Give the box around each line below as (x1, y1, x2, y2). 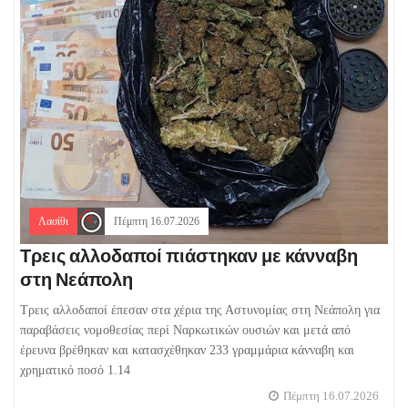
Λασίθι (38, 215, 68, 229)
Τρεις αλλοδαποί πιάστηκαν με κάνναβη (20, 241, 358, 270)
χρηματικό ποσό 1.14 (20, 363, 130, 378)
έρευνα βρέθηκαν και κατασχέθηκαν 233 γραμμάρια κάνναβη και (20, 343, 354, 358)
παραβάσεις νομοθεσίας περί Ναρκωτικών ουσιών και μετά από (20, 323, 351, 338)
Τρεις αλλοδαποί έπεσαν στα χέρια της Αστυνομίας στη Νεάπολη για (20, 303, 380, 318)
